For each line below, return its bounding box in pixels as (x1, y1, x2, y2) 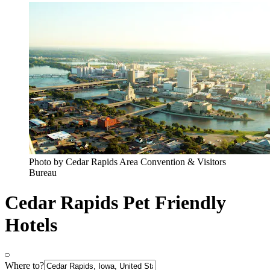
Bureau (29, 168, 57, 178)
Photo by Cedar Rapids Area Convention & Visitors (29, 157, 226, 168)
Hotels (5, 213, 57, 236)
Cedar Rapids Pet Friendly (5, 191, 226, 213)
